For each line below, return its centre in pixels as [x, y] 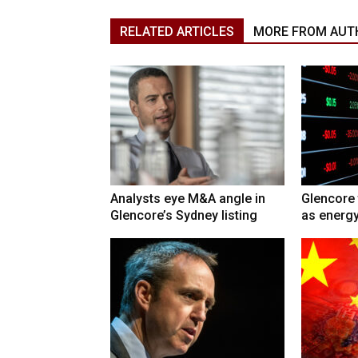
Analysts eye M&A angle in [188, 199]
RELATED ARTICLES [177, 32]
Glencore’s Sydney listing [184, 216]
